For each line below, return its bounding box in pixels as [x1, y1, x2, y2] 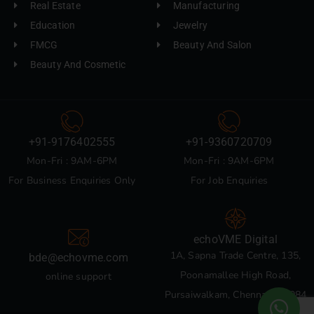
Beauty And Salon [172, 39, 252, 50]
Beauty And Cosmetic [29, 58, 126, 70]
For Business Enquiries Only [8, 173, 136, 187]
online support [46, 269, 111, 283]
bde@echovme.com [29, 250, 128, 264]
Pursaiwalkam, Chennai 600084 [164, 287, 307, 301]
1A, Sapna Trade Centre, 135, [170, 248, 301, 262]
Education [29, 19, 76, 31]
